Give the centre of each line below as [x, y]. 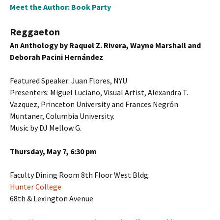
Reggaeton [35, 32]
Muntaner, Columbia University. [62, 116]
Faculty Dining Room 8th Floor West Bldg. [80, 175]
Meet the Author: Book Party [60, 7]
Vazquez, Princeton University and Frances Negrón [94, 104]
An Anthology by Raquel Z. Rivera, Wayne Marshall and [105, 45]
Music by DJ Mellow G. [46, 128]
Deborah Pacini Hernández [56, 57]
